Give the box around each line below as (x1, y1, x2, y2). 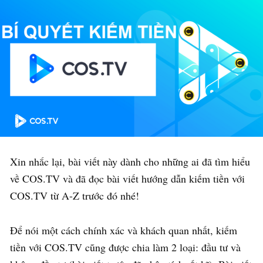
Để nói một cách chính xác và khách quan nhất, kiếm (10, 223, 237, 238)
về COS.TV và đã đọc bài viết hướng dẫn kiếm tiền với (10, 171, 245, 186)
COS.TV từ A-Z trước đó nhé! (10, 188, 139, 203)
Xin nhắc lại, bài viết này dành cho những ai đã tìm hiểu (10, 154, 250, 169)
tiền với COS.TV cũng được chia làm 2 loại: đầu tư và (10, 240, 241, 255)
